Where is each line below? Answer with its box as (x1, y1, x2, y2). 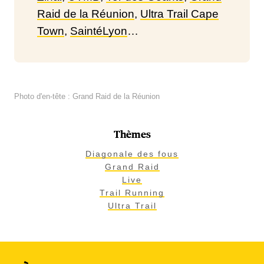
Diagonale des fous (85, 149, 179, 159)
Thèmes (113, 130, 151, 140)
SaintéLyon (70, 25, 127, 37)
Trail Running (100, 188, 164, 197)
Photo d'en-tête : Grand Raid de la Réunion (14, 92, 160, 101)
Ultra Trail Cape (140, 8, 219, 20)
